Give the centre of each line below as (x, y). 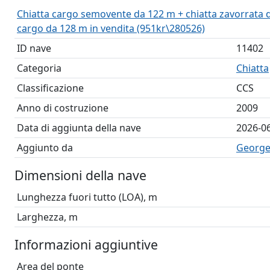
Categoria (39, 68)
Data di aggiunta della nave (79, 128)
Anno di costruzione (63, 108)
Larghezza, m (47, 217)
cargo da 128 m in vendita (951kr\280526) (111, 28)
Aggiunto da (45, 148)
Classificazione (50, 88)
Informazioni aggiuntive (86, 244)
